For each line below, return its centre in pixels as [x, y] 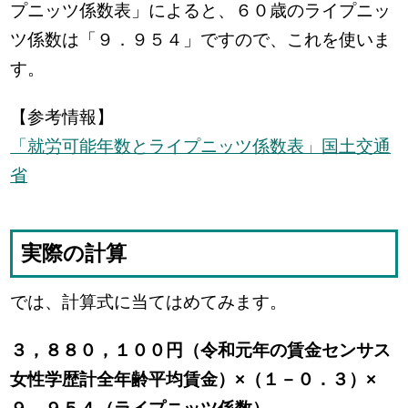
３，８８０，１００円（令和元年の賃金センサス [201, 351]
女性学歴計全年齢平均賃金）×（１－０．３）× [194, 380]
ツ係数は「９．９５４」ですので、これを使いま [201, 39]
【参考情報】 [62, 117]
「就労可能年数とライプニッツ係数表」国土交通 [201, 147]
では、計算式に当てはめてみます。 [149, 302]
